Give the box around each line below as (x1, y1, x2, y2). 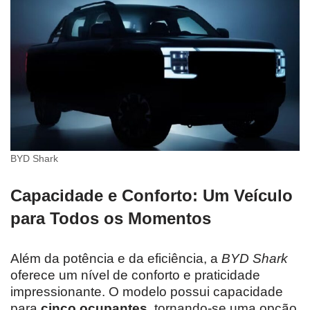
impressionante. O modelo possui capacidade (10, 284, 283, 299)
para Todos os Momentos (10, 208, 211, 228)
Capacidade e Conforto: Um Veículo (10, 185, 293, 205)
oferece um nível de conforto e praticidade (10, 267, 260, 282)
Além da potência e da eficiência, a (10, 250, 221, 266)
